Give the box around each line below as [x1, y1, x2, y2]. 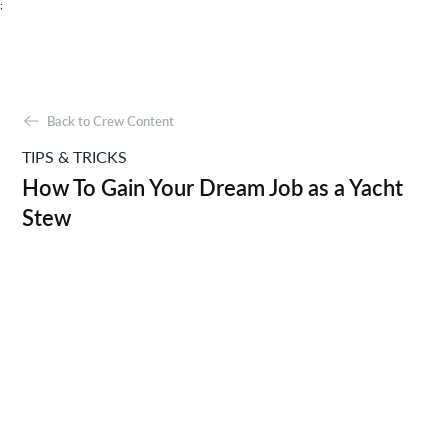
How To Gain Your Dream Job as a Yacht [22, 174, 404, 201]
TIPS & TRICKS [22, 147, 128, 166]
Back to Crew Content [47, 113, 175, 129]
